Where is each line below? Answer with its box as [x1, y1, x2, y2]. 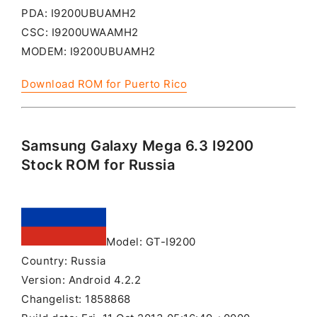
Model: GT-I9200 [106, 235, 196, 248]
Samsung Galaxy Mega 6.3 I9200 [21, 137, 254, 154]
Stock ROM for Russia [21, 156, 175, 173]
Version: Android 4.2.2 [21, 273, 141, 287]
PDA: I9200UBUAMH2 [21, 7, 137, 21]
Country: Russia [21, 254, 106, 267]
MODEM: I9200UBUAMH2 [21, 45, 156, 59]
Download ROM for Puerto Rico [21, 77, 187, 91]
